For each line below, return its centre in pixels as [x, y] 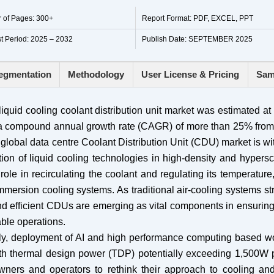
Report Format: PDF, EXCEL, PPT [198, 19]
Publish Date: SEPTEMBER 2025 [197, 39]
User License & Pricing [191, 75]
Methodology [96, 75]
